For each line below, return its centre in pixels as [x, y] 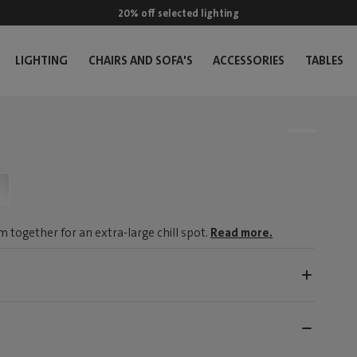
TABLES [324, 61]
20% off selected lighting [178, 13]
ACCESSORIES [249, 61]
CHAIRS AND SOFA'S [140, 61]
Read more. [241, 233]
